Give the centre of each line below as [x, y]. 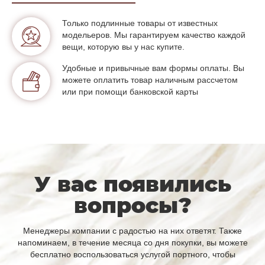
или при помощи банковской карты [130, 91]
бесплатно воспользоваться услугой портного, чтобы [132, 254]
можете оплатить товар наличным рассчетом [150, 80]
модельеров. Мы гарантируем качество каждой [154, 35]
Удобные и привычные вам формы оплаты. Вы [153, 68]
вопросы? [132, 205]
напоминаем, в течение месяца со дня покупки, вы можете [132, 242]
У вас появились [132, 184]
